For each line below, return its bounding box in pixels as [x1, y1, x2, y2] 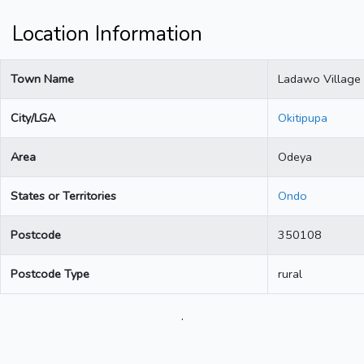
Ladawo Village [278, 71, 361, 88]
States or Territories [11, 188, 116, 205]
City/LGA [11, 110, 55, 127]
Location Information [12, 20, 202, 49]
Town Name [11, 71, 74, 88]
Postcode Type [11, 266, 89, 283]
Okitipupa [278, 110, 327, 127]
